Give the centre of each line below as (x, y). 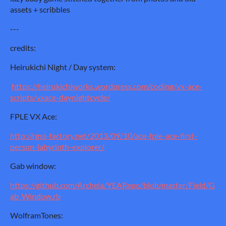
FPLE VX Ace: (34, 116)
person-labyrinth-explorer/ (57, 147)
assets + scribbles (40, 9)
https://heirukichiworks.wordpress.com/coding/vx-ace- (107, 86)
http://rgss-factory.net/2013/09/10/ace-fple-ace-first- (104, 135)
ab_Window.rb (35, 196)
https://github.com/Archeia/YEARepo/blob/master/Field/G (112, 185)
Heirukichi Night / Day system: (63, 67)
